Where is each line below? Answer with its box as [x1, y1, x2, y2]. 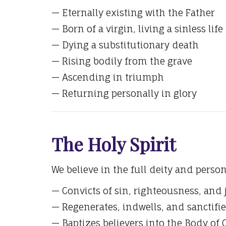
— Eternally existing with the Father [51, 7, 215, 19]
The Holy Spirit [51, 131, 176, 156]
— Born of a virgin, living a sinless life [51, 23, 223, 35]
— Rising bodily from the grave [51, 55, 192, 67]
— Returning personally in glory [51, 88, 197, 99]
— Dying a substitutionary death [51, 39, 199, 51]
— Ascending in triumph [51, 72, 164, 83]
